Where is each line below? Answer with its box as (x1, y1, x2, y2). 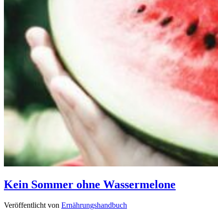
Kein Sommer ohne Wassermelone (4, 178, 176, 191)
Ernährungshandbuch (61, 201, 127, 210)
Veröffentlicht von (4, 201, 61, 210)
